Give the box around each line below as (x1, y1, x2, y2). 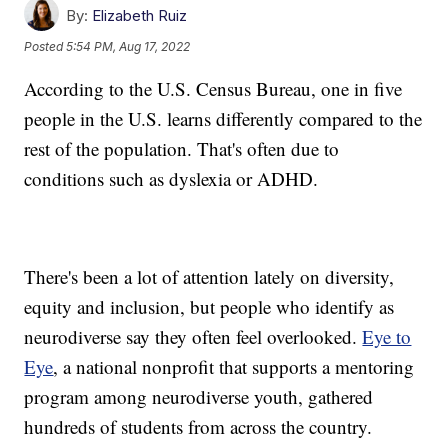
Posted (24, 39, 67, 55)
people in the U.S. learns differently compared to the (24, 105, 423, 131)
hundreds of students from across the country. (24, 413, 373, 439)
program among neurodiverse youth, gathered (24, 383, 374, 409)
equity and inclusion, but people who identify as (24, 293, 395, 319)
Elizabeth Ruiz (92, 5, 188, 25)
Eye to (362, 323, 412, 349)
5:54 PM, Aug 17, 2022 (66, 39, 191, 55)
